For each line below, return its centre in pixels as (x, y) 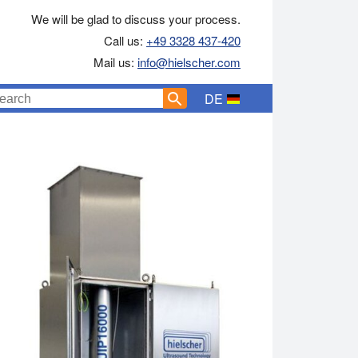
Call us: (125, 40)
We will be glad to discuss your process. (136, 19)
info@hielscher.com (189, 62)
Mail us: (115, 62)
